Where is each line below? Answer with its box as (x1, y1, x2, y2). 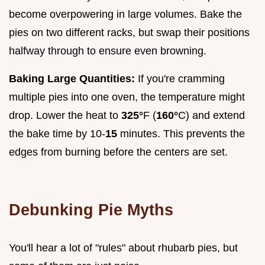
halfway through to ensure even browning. (9, 44, 206, 57)
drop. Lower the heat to (9, 109, 121, 121)
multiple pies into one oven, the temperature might (9, 91, 245, 103)
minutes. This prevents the (117, 127, 245, 140)
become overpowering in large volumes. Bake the (9, 8, 242, 20)
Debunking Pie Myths (9, 200, 173, 219)
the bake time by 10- (9, 127, 105, 140)
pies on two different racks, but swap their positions (9, 26, 250, 38)
